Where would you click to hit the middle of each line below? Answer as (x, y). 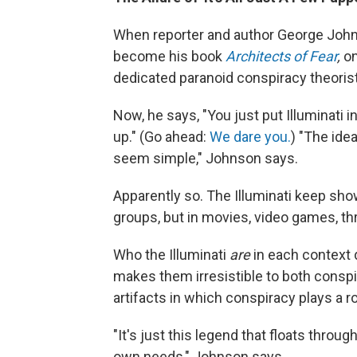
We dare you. (250, 137)
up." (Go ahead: (161, 137)
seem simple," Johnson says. (206, 158)
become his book (169, 56)
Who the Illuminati (171, 255)
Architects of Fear (281, 56)
